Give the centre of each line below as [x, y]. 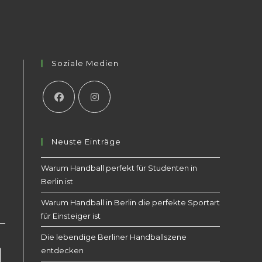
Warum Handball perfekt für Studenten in [119, 168]
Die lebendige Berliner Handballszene [114, 237]
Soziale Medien [85, 63]
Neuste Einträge [86, 142]
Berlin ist [57, 181]
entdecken [62, 250]
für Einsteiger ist [71, 216]
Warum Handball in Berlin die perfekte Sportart [130, 202]
